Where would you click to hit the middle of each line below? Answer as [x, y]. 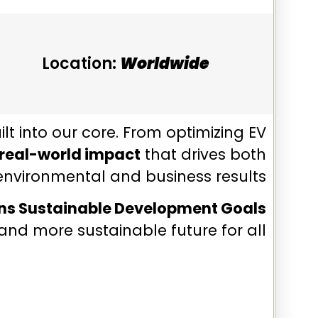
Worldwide [165, 64]
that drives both [203, 154]
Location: [81, 64]
